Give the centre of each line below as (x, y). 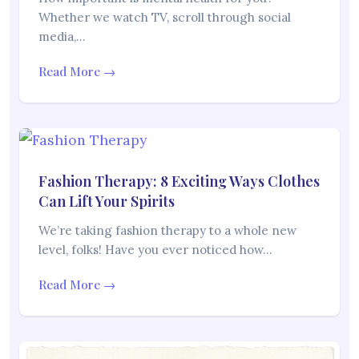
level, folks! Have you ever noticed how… (155, 250)
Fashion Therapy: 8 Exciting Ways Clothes (179, 182)
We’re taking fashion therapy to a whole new (167, 231)
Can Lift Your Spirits (107, 202)
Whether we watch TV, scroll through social (165, 18)
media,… (62, 37)
